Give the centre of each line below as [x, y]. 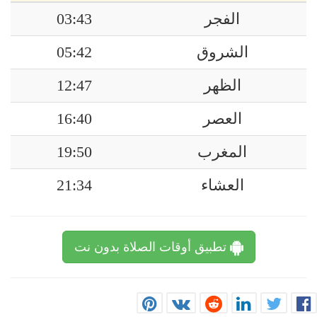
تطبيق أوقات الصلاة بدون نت [152, 247]
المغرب [222, 152]
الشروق [222, 52]
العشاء [222, 185]
